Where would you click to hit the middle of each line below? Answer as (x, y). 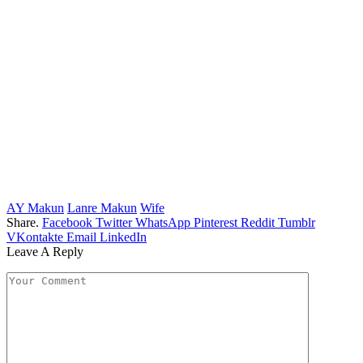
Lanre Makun (102, 207)
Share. (23, 222)
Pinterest (216, 222)
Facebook (67, 222)
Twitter (114, 222)
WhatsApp (163, 222)
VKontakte (35, 237)
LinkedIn (123, 237)
